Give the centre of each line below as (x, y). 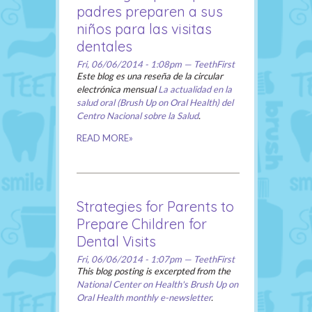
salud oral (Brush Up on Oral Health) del (155, 103)
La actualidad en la (195, 89)
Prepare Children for (142, 224)
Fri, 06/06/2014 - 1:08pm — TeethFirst (156, 64)
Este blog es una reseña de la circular (150, 76)
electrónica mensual (117, 89)
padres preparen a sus (150, 12)
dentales (104, 47)
